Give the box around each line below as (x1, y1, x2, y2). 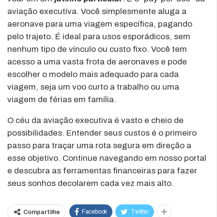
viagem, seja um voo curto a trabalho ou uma (7, 82, 179, 92)
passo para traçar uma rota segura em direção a (7, 140, 191, 150)
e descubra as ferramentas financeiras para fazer (7, 166, 197, 175)
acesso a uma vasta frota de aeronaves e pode (7, 57, 187, 66)
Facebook (81, 208, 108, 215)
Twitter (131, 208, 149, 215)
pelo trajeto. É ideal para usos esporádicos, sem (7, 31, 190, 41)
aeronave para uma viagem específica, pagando (7, 19, 192, 29)
